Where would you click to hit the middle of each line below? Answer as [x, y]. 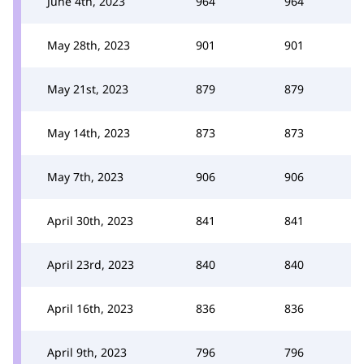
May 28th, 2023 [89, 45]
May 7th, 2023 [85, 176]
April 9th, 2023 [87, 352]
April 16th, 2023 [90, 308]
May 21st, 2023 [88, 89]
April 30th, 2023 [90, 220]
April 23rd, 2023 [91, 264]
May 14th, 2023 [89, 132]
